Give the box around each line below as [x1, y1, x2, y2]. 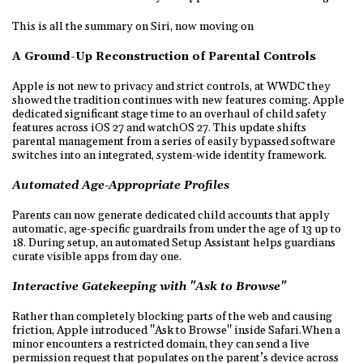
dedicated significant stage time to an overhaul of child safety [12, 106, 327, 122]
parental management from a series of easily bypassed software [12, 134, 335, 149]
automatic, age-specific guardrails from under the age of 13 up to [12, 221, 341, 237]
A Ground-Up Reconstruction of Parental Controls [12, 49, 316, 64]
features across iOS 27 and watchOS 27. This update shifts [12, 120, 306, 135]
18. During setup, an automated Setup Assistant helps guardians [12, 235, 335, 250]
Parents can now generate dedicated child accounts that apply [12, 207, 330, 223]
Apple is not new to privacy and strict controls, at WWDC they [12, 79, 331, 94]
